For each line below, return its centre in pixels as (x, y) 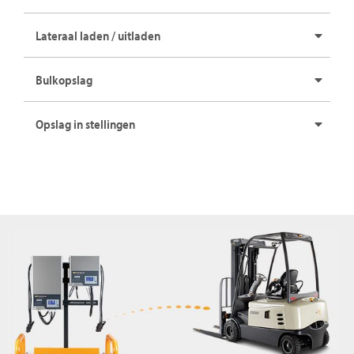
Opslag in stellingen (85, 124)
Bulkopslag (64, 79)
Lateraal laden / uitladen (98, 35)
